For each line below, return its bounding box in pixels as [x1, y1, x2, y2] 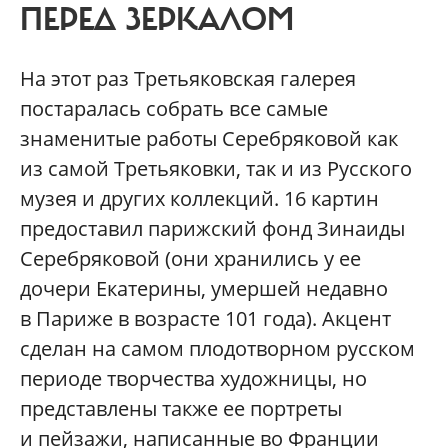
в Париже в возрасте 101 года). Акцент [20, 304, 391, 332]
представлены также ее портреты [20, 394, 342, 422]
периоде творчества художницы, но [20, 364, 367, 392]
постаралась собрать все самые [20, 94, 328, 122]
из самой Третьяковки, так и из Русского [20, 154, 412, 182]
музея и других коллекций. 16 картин [20, 184, 379, 212]
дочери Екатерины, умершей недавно [20, 274, 388, 302]
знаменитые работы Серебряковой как [20, 124, 398, 152]
